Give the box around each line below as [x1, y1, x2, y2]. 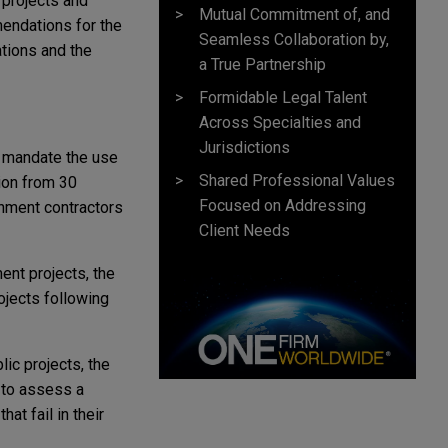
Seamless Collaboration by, [199, 29, 389, 49]
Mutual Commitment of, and [199, 4, 390, 24]
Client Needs [199, 220, 290, 240]
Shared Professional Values [199, 170, 395, 190]
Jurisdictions [199, 137, 290, 157]
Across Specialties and [199, 112, 361, 132]
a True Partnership [199, 54, 326, 74]
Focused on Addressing [199, 195, 366, 215]
